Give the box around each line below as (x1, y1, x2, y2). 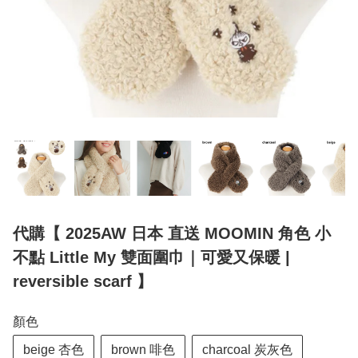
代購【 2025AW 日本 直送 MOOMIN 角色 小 (13, 225, 331, 243)
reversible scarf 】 (13, 272, 153, 291)
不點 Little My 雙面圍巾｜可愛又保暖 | (13, 249, 290, 267)
